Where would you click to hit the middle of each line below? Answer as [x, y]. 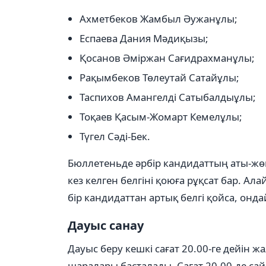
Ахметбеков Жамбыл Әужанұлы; [159, 19]
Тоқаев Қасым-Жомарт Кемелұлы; [161, 117]
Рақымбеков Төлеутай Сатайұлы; [159, 77]
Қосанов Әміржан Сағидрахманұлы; [167, 58]
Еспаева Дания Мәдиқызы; [144, 38]
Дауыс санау [106, 225]
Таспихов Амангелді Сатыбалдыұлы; [168, 97]
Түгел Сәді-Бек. [115, 136]
